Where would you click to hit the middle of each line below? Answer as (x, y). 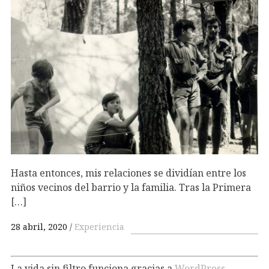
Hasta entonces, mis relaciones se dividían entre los (128, 173)
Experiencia (99, 227)
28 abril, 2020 (39, 227)
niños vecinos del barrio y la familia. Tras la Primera (131, 187)
